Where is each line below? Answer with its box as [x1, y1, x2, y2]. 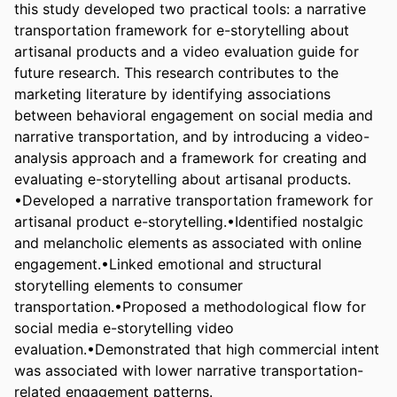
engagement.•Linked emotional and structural [14, 254, 322, 273]
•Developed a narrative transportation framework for [14, 191, 373, 209]
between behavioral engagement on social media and [14, 105, 373, 124]
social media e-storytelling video [14, 318, 234, 337]
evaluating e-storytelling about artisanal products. [14, 169, 351, 188]
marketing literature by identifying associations [14, 84, 331, 103]
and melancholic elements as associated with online [14, 233, 362, 252]
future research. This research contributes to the [14, 63, 339, 82]
